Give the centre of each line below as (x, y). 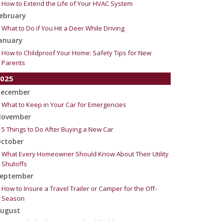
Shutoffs (14, 164)
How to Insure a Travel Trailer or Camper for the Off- (79, 188)
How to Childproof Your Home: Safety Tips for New (76, 53)
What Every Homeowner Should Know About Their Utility (85, 154)
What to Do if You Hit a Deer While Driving (63, 28)
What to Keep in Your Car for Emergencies (64, 105)
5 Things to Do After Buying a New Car (57, 129)
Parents (13, 63)
